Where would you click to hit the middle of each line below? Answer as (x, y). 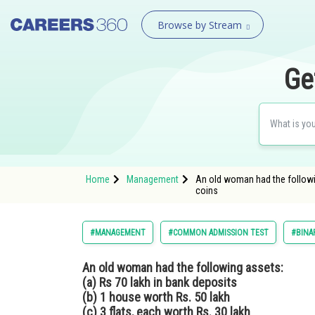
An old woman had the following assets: (183, 268)
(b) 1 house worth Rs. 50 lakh (156, 297)
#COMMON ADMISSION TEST (218, 233)
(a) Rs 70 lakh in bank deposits (160, 282)
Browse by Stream (199, 25)
